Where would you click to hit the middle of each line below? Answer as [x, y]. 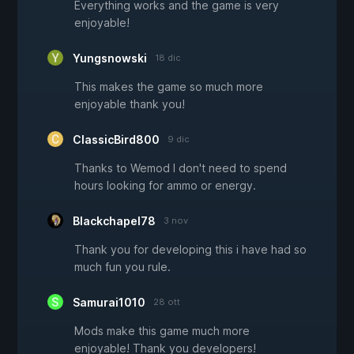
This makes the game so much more [169, 87]
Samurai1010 [109, 303]
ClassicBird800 [116, 140]
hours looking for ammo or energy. [165, 186]
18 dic [168, 58]
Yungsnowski [110, 58]
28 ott [167, 302]
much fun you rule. [122, 267]
